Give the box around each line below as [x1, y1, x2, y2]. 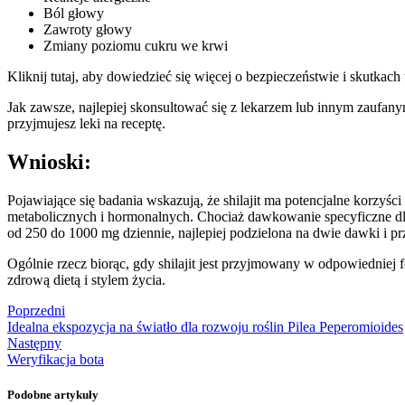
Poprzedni [7, 302, 65, 318]
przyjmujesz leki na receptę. [7, 116, 165, 132]
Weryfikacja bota [7, 351, 104, 367]
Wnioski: [7, 150, 91, 174]
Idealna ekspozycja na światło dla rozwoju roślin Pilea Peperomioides [7, 318, 403, 334]
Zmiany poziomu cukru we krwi [43, 38, 228, 54]
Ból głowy [43, 5, 104, 22]
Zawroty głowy [43, 22, 132, 38]
